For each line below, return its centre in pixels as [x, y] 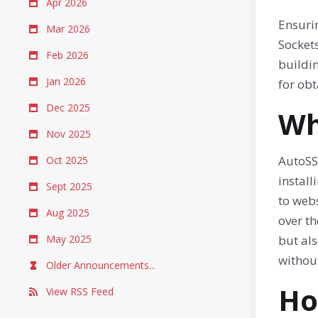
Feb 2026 [66, 55]
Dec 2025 [67, 108]
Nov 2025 [67, 134]
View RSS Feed [78, 291]
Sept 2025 [68, 186]
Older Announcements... [99, 265]
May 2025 [67, 239]
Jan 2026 [65, 81]
